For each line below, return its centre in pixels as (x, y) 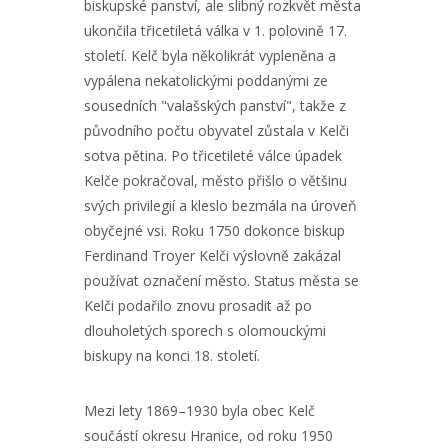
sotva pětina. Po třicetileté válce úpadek (213, 155)
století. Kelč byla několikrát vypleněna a (210, 55)
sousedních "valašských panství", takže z (215, 105)
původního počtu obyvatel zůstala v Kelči (216, 130)
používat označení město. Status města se (221, 280)
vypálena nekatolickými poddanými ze (206, 80)
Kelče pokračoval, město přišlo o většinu (215, 180)
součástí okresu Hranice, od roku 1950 (208, 435)
